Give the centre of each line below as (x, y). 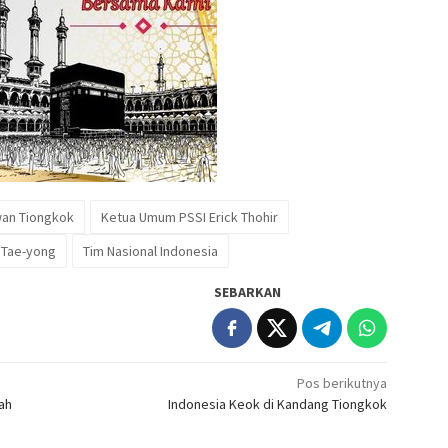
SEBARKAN (248, 291)
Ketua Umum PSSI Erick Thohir (189, 216)
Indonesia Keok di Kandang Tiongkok (278, 403)
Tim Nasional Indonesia (150, 250)
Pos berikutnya (342, 382)
